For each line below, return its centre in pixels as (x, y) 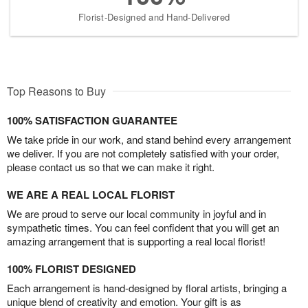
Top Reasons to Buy (56, 91)
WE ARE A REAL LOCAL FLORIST (91, 194)
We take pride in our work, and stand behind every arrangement (149, 139)
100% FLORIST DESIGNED (71, 268)
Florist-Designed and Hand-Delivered (154, 16)
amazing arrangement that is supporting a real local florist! (136, 241)
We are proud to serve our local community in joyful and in (136, 213)
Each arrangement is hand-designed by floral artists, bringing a (147, 287)
